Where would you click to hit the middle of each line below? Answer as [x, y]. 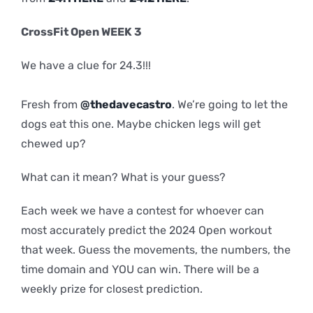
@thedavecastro [126, 104]
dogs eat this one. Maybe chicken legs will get [140, 124]
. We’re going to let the [230, 104]
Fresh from [50, 104]
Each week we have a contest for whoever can [142, 210]
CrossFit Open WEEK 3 [81, 31]
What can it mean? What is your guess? [123, 177]
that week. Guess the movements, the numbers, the [155, 249]
